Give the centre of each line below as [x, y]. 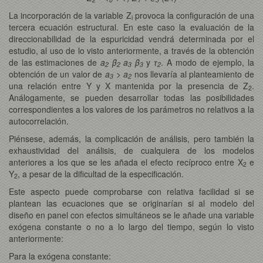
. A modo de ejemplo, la [208, 62]
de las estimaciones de [55, 62]
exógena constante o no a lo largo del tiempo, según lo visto [131, 226]
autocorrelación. [39, 121]
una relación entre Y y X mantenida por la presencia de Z [129, 85]
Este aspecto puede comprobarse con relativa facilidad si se [131, 191]
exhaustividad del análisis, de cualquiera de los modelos [131, 150]
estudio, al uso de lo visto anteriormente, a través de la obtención [131, 50]
